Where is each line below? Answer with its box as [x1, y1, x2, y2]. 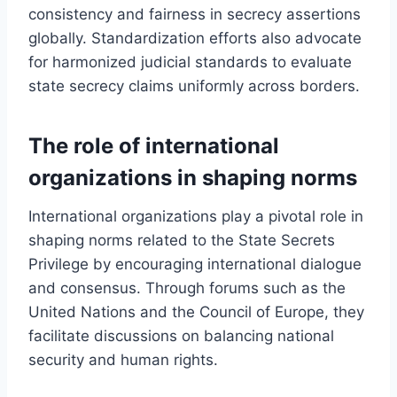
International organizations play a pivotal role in [28, 206, 363, 225]
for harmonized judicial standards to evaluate [28, 52, 352, 71]
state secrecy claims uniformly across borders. [28, 76, 360, 95]
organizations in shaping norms [28, 164, 357, 191]
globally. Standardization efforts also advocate [28, 28, 362, 47]
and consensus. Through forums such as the [28, 278, 346, 297]
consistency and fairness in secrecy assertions [28, 4, 361, 23]
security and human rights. [28, 350, 218, 369]
